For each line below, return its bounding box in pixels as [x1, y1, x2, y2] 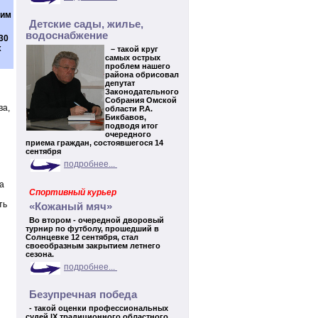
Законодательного [105, 87, 179, 96]
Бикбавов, [105, 113, 146, 121]
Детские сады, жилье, [29, 18, 143, 30]
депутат [105, 79, 135, 87]
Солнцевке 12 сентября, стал [26, 233, 138, 241]
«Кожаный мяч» [29, 201, 112, 212]
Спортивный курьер [29, 187, 116, 197]
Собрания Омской [105, 96, 177, 104]
